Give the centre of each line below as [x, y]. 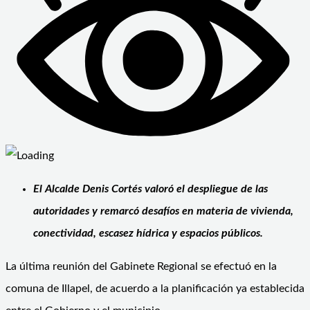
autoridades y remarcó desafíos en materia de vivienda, [163, 211]
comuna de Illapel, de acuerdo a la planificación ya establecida [155, 288]
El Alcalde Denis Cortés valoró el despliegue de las [151, 189]
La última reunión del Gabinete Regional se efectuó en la [141, 266]
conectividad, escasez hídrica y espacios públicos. [148, 233]
